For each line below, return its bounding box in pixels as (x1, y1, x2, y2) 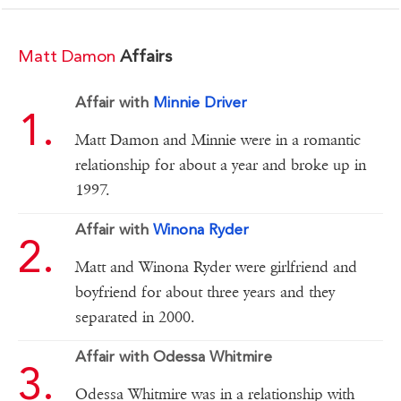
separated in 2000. (74, 308, 194, 328)
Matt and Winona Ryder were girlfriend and (74, 258, 357, 277)
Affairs (115, 46, 172, 67)
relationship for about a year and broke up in (74, 156, 366, 175)
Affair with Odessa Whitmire (74, 347, 272, 366)
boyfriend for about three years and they (74, 283, 335, 303)
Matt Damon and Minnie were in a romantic (74, 131, 361, 150)
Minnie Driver (152, 93, 247, 112)
